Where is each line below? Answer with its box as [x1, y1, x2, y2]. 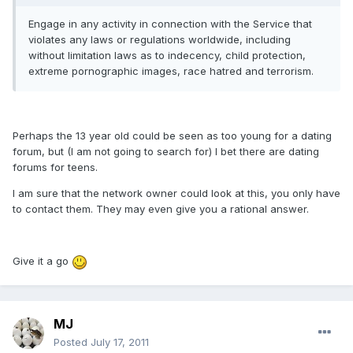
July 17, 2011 [91, 336, 149, 349]
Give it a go [13, 255, 72, 268]
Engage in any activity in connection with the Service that [28, 17, 312, 31]
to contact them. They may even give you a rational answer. [13, 203, 309, 216]
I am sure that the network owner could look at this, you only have [13, 187, 340, 200]
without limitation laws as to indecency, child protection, [28, 49, 306, 62]
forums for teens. [13, 161, 98, 174]
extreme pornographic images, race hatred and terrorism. [28, 65, 314, 78]
